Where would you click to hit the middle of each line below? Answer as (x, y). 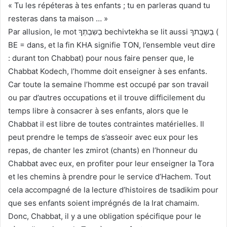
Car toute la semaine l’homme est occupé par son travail (108, 84)
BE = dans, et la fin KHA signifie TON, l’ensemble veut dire (112, 45)
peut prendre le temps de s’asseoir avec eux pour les (103, 137)
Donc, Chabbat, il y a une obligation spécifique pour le (105, 216)
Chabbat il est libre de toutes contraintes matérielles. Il (106, 124)
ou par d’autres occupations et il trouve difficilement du (107, 97)
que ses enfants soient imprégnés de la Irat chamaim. (104, 203)
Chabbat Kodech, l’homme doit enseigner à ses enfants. (108, 71)
